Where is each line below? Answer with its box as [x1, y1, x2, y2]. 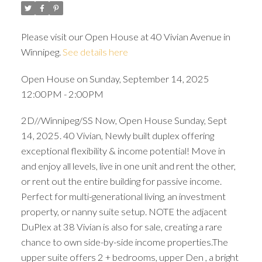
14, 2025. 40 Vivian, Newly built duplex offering [20, 130, 214, 142]
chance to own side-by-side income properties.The [20, 236, 228, 248]
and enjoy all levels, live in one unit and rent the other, [20, 160, 236, 172]
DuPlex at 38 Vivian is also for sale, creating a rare [20, 221, 222, 233]
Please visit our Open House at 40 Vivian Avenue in [20, 30, 230, 42]
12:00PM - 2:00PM [20, 88, 104, 99]
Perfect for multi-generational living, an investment [20, 191, 226, 202]
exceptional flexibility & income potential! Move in [20, 145, 225, 157]
